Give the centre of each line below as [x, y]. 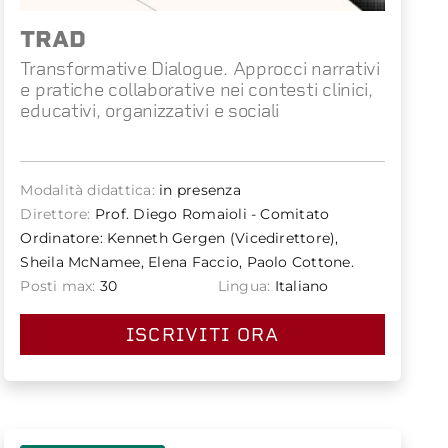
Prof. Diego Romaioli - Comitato [210, 213]
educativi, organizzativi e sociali [150, 110]
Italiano [299, 285]
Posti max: [58, 285]
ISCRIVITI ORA [202, 334]
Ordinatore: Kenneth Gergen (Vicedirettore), [179, 237]
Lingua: [244, 285]
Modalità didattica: [87, 189]
